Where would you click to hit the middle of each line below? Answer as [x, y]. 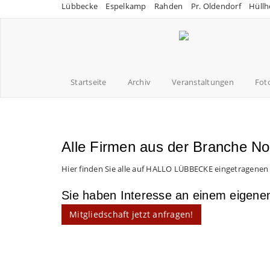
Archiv [139, 82]
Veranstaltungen [203, 82]
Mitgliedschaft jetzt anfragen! [131, 214]
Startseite [89, 82]
